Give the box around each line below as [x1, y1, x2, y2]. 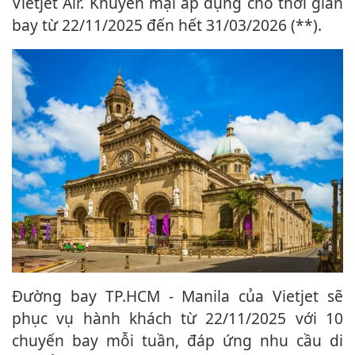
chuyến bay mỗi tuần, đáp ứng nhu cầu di [12, 329, 343, 351]
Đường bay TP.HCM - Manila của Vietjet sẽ [12, 284, 23, 307]
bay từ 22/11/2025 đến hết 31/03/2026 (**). [12, 13, 322, 36]
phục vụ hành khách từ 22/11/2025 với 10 [12, 307, 343, 329]
